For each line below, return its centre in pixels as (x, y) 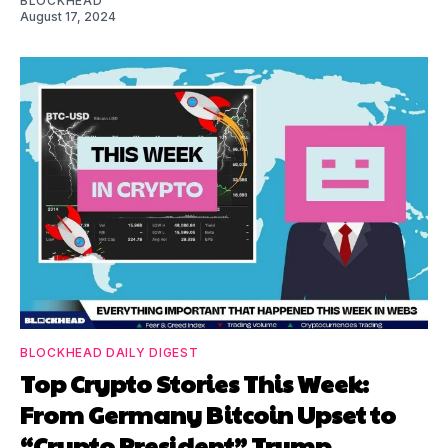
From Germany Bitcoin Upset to (208, 413)
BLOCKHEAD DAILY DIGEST (109, 352)
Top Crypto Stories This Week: (194, 382)
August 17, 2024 (68, 16)
